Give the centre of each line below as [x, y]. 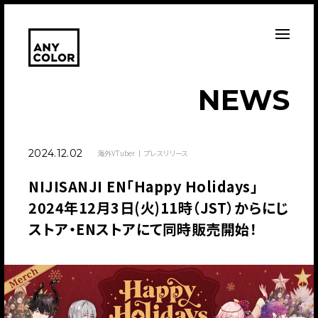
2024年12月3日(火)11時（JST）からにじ [159, 207]
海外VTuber [116, 153]
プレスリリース [166, 153]
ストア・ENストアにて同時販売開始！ [143, 229]
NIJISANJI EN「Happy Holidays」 [143, 186]
